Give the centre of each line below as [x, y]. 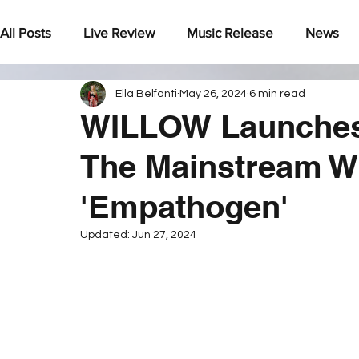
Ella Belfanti [146, 93]
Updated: [106, 235]
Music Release [230, 32]
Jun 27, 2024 [164, 235]
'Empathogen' [184, 206]
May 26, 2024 [213, 93]
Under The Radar [83, 96]
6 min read [277, 93]
